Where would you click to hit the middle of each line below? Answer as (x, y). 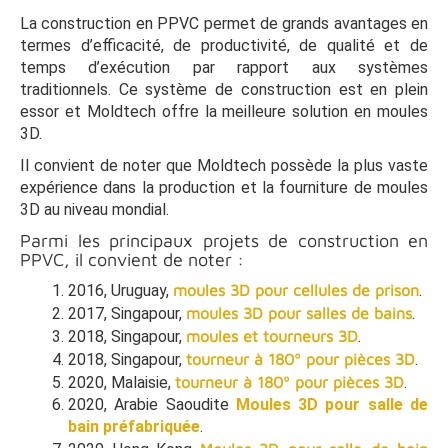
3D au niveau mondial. (94, 209)
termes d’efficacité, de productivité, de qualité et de (224, 45)
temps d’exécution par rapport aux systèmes (224, 67)
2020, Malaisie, (121, 382)
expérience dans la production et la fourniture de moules (224, 187)
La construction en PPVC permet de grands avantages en (224, 23)
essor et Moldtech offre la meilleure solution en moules (224, 111)
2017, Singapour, (127, 313)
